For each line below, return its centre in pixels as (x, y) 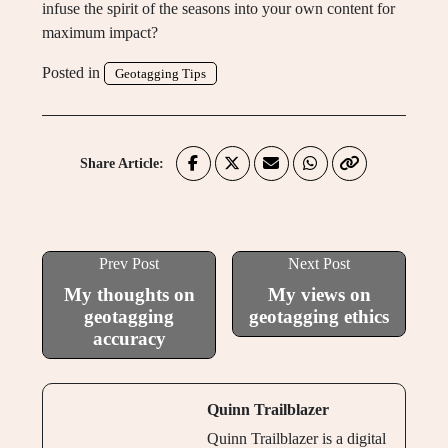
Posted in (73, 72)
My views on (319, 294)
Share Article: (121, 163)
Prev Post (129, 263)
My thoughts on (129, 294)
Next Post (319, 263)
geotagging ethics (319, 316)
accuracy (129, 338)
